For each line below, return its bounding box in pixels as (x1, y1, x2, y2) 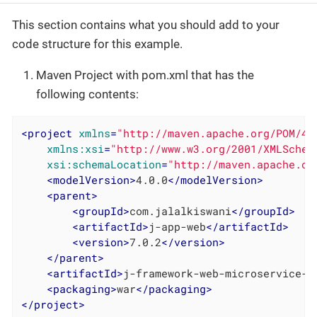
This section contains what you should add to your (12, 18, 279, 33)
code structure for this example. (12, 37, 183, 52)
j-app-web (149, 219, 207, 234)
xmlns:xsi (47, 142, 105, 156)
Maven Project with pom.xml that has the (36, 68, 254, 83)
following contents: (36, 87, 139, 102)
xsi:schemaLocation (47, 157, 162, 172)
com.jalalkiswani (129, 204, 232, 219)
